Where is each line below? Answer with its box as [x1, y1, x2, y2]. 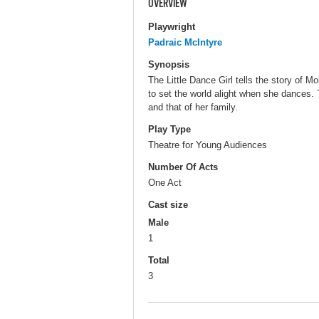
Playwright [148, 21, 195, 32]
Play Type [148, 123, 191, 135]
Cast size [148, 199, 188, 211]
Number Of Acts [148, 162, 218, 173]
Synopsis [148, 58, 189, 70]
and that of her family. [148, 101, 238, 113]
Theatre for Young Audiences [148, 139, 267, 150]
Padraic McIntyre [148, 36, 222, 48]
